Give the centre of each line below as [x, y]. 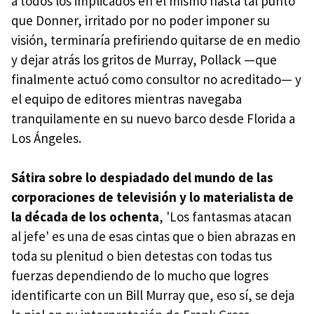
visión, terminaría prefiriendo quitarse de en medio [156, 40]
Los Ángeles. [46, 138]
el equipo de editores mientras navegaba [127, 99]
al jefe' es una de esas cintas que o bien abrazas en [153, 237]
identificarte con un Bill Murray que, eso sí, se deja [153, 295]
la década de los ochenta [85, 217]
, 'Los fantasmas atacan [225, 217]
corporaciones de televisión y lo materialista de [152, 197]
